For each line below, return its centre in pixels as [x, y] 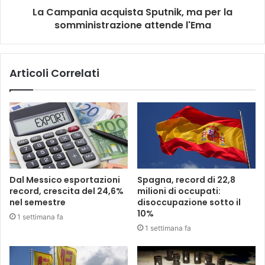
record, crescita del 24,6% [67, 191]
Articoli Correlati [54, 73]
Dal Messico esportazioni [65, 180]
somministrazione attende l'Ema [132, 25]
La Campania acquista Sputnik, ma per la [132, 12]
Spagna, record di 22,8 [186, 180]
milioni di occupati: [179, 191]
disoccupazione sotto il [189, 203]
